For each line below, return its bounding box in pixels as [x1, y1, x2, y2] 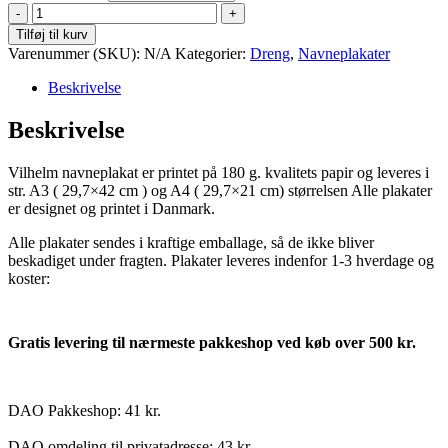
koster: [8, 269, 50, 287]
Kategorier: [175, 44, 250, 62]
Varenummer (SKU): [8, 44, 144, 62]
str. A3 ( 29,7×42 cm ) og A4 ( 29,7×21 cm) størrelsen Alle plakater [8, 181, 432, 199]
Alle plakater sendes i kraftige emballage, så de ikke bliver [8, 233, 374, 251]
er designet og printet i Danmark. [8, 199, 215, 217]
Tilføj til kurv [16, 26, 88, 42]
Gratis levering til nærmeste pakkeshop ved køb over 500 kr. [8, 333, 416, 351]
